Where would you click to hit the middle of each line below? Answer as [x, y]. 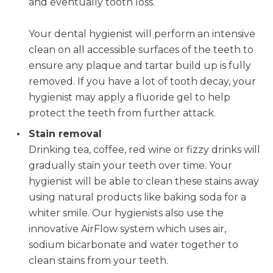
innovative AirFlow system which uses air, [127, 229]
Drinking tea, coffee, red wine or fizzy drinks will [144, 150]
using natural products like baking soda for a [137, 197]
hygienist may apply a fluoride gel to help [129, 97]
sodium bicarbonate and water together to [133, 245]
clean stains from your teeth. [98, 261]
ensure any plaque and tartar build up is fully [140, 66]
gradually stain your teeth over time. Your [130, 165]
